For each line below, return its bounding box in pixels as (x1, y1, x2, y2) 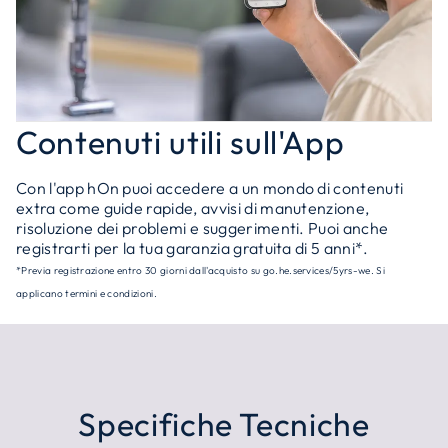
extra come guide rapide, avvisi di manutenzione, (16, 198, 370, 218)
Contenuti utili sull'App (16, 122, 345, 162)
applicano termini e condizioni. (16, 287, 157, 300)
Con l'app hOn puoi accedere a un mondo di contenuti (16, 178, 404, 198)
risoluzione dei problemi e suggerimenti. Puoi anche (16, 218, 389, 238)
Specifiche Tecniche (78, 404, 370, 444)
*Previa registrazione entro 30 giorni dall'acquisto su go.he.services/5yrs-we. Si (16, 264, 385, 277)
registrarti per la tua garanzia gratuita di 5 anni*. (16, 238, 369, 258)
